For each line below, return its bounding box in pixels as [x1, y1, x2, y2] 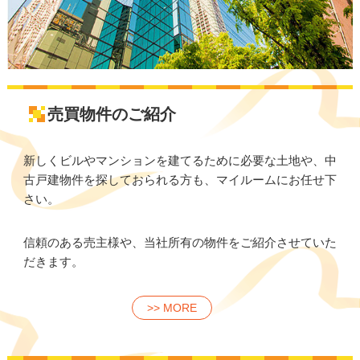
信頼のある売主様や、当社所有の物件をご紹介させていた [22, 235, 337, 250]
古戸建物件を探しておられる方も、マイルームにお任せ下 [22, 173, 337, 187]
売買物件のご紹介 [47, 105, 176, 124]
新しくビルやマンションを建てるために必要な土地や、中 [22, 153, 337, 168]
